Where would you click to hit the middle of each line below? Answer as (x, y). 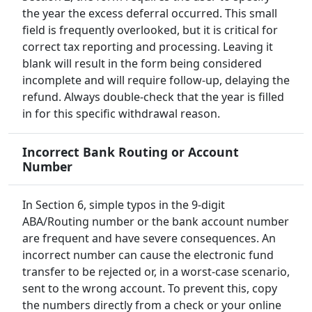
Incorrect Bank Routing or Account (131, 152)
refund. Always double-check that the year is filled (153, 97)
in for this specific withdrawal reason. (121, 114)
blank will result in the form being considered (142, 64)
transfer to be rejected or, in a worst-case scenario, (156, 272)
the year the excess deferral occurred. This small (150, 14)
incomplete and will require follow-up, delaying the (156, 80)
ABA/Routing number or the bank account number (156, 222)
